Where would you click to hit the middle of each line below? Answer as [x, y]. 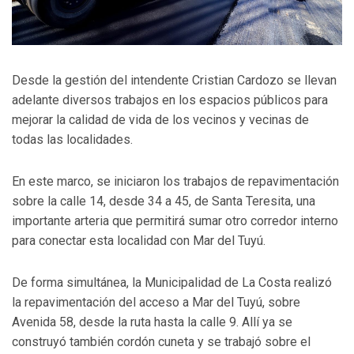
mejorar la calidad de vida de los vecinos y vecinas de [160, 120]
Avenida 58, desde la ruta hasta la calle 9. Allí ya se [152, 322]
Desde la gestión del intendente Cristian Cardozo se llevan [174, 81]
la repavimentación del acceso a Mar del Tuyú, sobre [156, 303]
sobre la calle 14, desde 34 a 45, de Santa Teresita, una [164, 201]
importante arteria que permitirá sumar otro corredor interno [175, 221]
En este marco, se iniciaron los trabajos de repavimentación [175, 182]
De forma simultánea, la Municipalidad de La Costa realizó [172, 283]
